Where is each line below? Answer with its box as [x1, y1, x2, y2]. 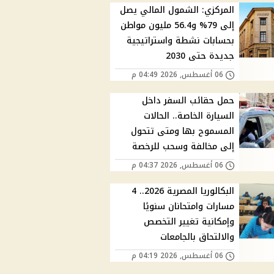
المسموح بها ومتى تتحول [131, 123, 235, 140]
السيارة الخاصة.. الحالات [144, 108, 235, 125]
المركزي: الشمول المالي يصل [120, 2, 235, 19]
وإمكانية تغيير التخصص [144, 213, 235, 231]
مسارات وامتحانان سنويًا [143, 198, 235, 215]
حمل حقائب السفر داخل [142, 92, 235, 109]
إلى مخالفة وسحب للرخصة [132, 138, 235, 155]
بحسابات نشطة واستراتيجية [127, 32, 235, 50]
